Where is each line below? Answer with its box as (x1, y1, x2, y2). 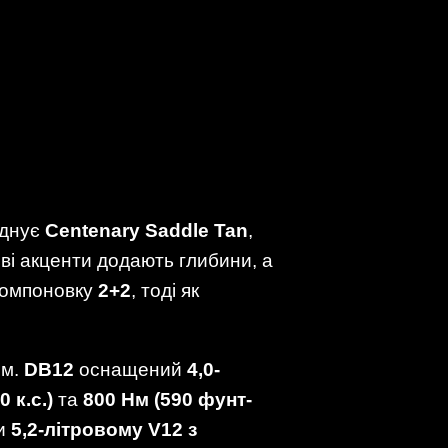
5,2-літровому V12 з (11, 418, 197, 440)
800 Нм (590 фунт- (83, 388, 252, 410)
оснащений (74, 358, 187, 380)
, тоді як (131, 279, 199, 301)
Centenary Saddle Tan (45, 219, 248, 241)
